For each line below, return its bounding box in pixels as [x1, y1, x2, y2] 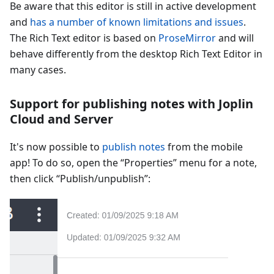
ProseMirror [158, 31, 216, 45]
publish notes [102, 140, 165, 154]
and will [216, 31, 254, 45]
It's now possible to [10, 140, 102, 154]
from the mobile [165, 140, 243, 154]
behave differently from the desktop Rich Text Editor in [10, 47, 262, 61]
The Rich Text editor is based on [10, 31, 158, 45]
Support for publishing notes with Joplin [10, 95, 253, 113]
